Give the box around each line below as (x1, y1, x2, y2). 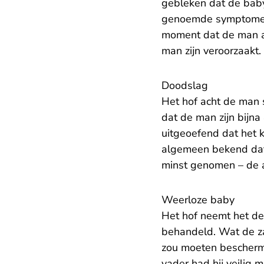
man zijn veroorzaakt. (161, 44, 261, 58)
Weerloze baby (161, 193, 235, 207)
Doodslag (161, 78, 208, 93)
